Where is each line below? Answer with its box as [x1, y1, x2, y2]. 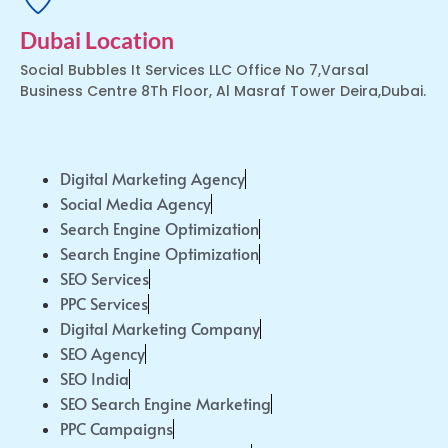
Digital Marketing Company [60, 317, 260, 340]
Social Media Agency [60, 192, 211, 215]
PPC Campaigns [60, 417, 173, 440]
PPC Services [60, 292, 148, 315]
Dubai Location [20, 26, 174, 54]
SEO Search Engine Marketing [60, 392, 271, 415]
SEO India [60, 367, 129, 390]
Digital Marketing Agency [60, 167, 245, 190]
